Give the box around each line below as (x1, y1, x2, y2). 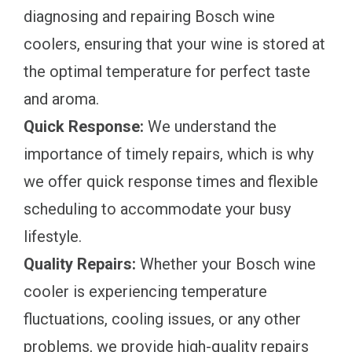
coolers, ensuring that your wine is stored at (24, 34, 325, 53)
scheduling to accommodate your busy (24, 199, 291, 218)
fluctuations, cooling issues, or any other (24, 309, 301, 328)
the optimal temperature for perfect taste (24, 61, 310, 81)
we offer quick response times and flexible (24, 171, 318, 191)
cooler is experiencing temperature (24, 281, 267, 301)
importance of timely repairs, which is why (24, 144, 313, 163)
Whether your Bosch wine (136, 254, 316, 273)
